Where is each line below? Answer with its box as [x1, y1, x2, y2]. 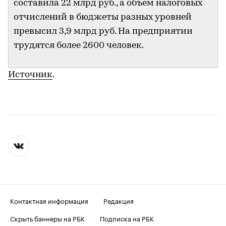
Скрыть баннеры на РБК [10, 212, 85, 223]
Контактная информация [10, 195, 88, 205]
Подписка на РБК [100, 212, 154, 223]
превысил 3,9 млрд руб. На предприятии [14, 26, 193, 36]
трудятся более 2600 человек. [14, 40, 144, 50]
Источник [8, 70, 52, 80]
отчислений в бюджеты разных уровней [14, 12, 192, 22]
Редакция [103, 195, 134, 205]
